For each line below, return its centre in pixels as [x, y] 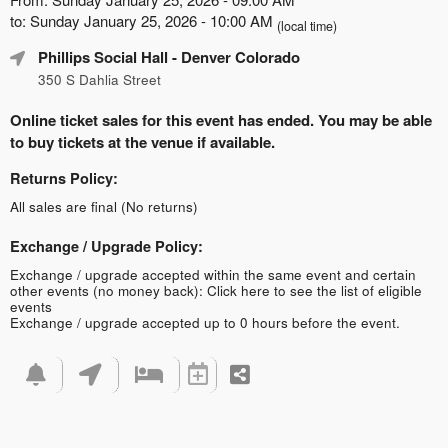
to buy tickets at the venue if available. [142, 141]
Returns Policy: [64, 177]
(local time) [307, 25]
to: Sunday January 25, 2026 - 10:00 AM [143, 20]
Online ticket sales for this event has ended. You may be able [221, 119]
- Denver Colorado [234, 56]
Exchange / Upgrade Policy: [106, 245]
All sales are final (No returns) [104, 206]
